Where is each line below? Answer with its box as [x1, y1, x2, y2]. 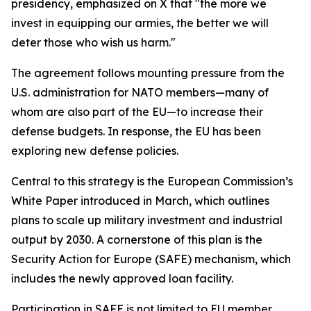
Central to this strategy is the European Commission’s [11, 174, 293, 188]
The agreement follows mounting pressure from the [11, 66, 285, 80]
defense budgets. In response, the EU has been [11, 124, 261, 138]
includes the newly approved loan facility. [11, 271, 233, 285]
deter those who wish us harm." [11, 35, 176, 49]
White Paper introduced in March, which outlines [11, 194, 269, 208]
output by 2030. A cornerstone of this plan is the [11, 233, 262, 246]
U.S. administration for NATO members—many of [11, 85, 269, 99]
